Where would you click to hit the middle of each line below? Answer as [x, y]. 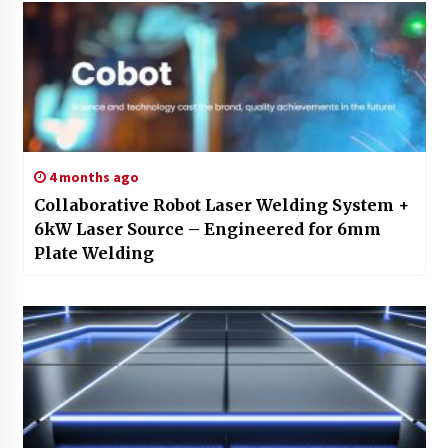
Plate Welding [93, 252]
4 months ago [92, 176]
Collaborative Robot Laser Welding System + [221, 204]
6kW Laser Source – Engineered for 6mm [207, 228]
